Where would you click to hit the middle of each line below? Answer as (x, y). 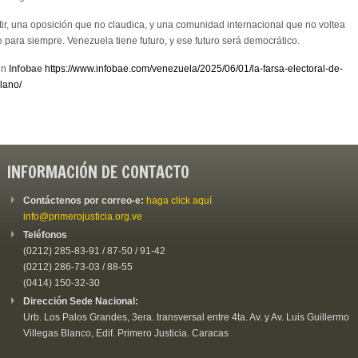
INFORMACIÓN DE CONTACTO (98, 172)
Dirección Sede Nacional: (81, 301)
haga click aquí (179, 200)
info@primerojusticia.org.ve (83, 216)
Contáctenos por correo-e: (85, 200)
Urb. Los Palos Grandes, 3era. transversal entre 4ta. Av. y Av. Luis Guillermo (186, 317)
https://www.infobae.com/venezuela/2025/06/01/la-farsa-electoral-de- (194, 68)
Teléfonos (45, 235)
